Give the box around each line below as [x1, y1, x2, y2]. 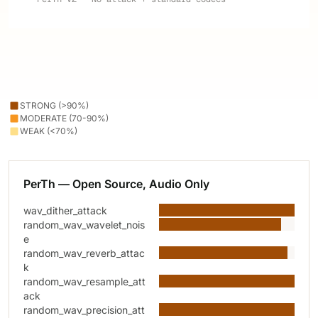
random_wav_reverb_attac [23, 247, 145, 259]
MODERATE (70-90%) [20, 113, 109, 124]
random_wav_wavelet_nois [23, 219, 145, 231]
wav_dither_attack [23, 204, 107, 216]
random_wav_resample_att [23, 275, 146, 287]
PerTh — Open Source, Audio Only [23, 177, 209, 191]
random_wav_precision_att [23, 304, 145, 316]
